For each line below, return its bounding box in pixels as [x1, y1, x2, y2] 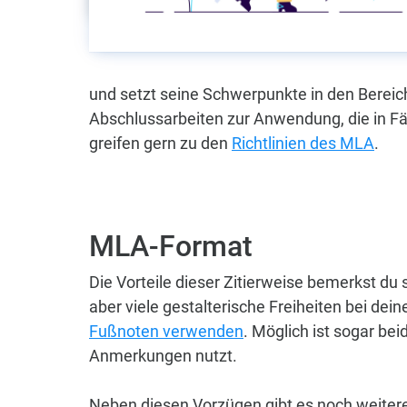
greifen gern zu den [89, 134, 232, 153]
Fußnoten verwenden [89, 322, 243, 341]
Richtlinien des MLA [232, 134, 374, 153]
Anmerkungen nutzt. [89, 346, 241, 365]
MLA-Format [89, 229, 253, 263]
